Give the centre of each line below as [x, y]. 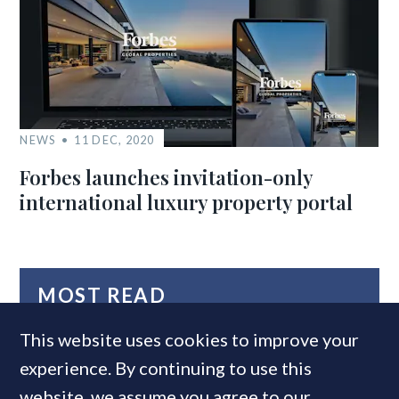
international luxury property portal [187, 202]
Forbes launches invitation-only [167, 177]
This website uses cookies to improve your [190, 339]
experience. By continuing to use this [166, 368]
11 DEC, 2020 [114, 139]
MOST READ [102, 295]
